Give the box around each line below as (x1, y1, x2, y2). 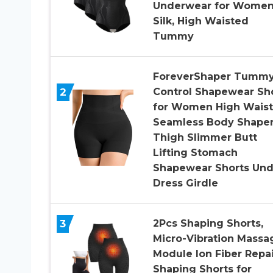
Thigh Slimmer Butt (152, 132, 257, 144)
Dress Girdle (152, 177, 218, 190)
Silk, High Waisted (152, 15, 249, 27)
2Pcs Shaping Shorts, (152, 218, 263, 230)
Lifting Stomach (152, 147, 238, 159)
